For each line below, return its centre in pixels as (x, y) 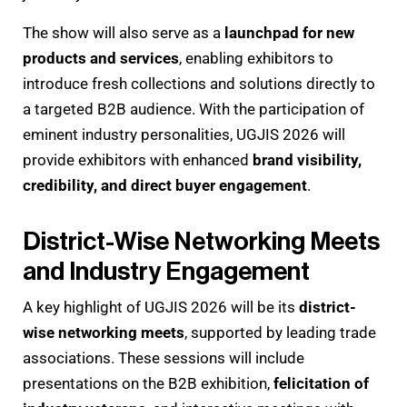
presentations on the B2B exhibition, (148, 383)
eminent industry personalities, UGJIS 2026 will (184, 134)
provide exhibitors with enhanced (138, 159)
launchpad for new (289, 32)
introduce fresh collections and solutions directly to (199, 83)
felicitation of (321, 383)
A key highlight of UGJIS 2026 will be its (161, 307)
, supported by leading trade (280, 332)
